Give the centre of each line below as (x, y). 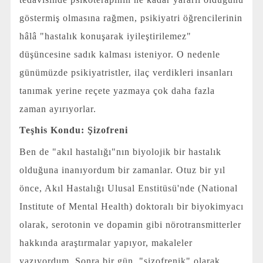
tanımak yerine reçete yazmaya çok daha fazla (117, 90)
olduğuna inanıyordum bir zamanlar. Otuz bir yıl (122, 170)
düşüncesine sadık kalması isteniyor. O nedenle (119, 54)
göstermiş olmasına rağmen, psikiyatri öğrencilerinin (131, 18)
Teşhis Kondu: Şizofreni (73, 130)
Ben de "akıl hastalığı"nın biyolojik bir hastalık (120, 151)
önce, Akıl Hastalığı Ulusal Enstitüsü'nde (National (128, 188)
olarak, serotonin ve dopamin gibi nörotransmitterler (130, 224)
